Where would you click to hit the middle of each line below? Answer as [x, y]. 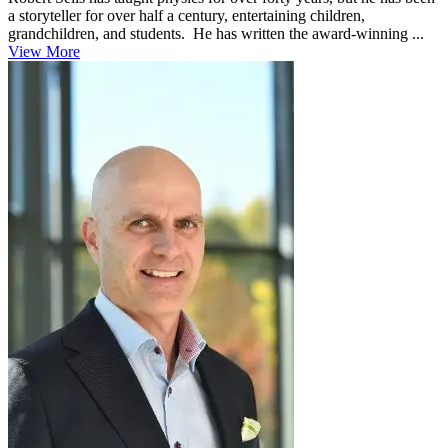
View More [44, 51]
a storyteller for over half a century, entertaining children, [186, 15]
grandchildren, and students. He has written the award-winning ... [216, 33]
